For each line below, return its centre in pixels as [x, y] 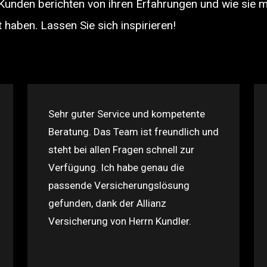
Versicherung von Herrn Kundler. [120, 221]
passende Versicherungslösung [119, 185]
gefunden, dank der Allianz [107, 203]
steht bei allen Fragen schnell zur [121, 150]
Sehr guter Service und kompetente [127, 114]
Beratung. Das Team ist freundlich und [133, 132]
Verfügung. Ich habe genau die [116, 167]
